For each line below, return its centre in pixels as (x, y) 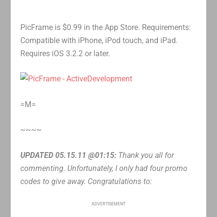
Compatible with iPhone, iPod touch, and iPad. (99, 40)
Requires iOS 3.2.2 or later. (65, 53)
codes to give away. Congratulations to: (86, 181)
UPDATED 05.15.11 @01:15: (69, 155)
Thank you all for (145, 155)
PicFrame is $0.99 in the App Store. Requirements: (106, 27)
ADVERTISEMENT (108, 204)
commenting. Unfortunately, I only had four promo (104, 168)
